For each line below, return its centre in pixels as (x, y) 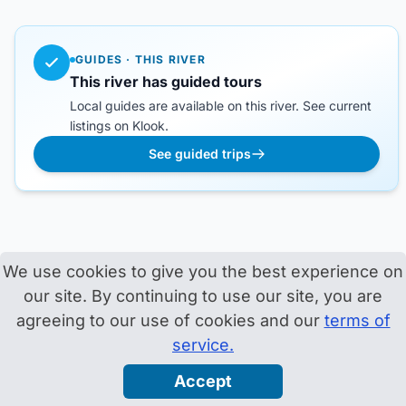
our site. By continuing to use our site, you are (203, 296)
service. (203, 345)
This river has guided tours (166, 82)
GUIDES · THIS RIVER (140, 59)
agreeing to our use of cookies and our (170, 320)
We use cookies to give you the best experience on (203, 271)
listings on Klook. (119, 126)
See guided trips (199, 154)
